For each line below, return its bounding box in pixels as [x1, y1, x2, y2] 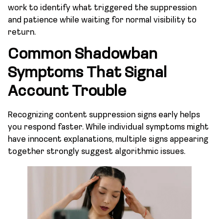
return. [8, 28, 36, 37]
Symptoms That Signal [8, 66, 167, 82]
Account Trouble [8, 84, 126, 100]
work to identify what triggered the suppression [8, 3, 197, 12]
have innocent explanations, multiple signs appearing [8, 135, 208, 144]
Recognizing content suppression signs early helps [8, 111, 200, 120]
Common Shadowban [8, 47, 157, 63]
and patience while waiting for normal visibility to [8, 16, 197, 24]
